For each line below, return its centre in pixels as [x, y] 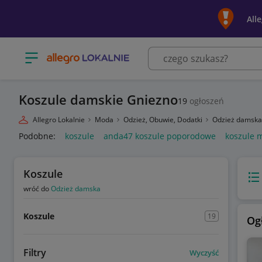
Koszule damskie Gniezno [98, 99]
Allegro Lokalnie [59, 120]
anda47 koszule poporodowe [160, 136]
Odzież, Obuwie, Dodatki [164, 120]
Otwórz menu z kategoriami [77, 54]
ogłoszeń [206, 101]
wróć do [37, 189]
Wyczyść [204, 252]
